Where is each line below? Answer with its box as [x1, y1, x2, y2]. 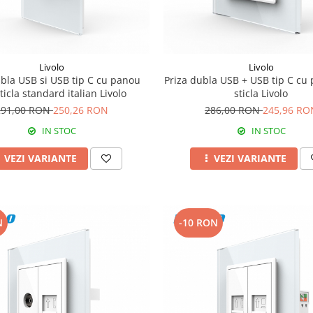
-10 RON [178, 215, 218, 229]
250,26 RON [52, 103, 108, 117]
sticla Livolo [234, 86, 289, 100]
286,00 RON [204, 103, 263, 117]
